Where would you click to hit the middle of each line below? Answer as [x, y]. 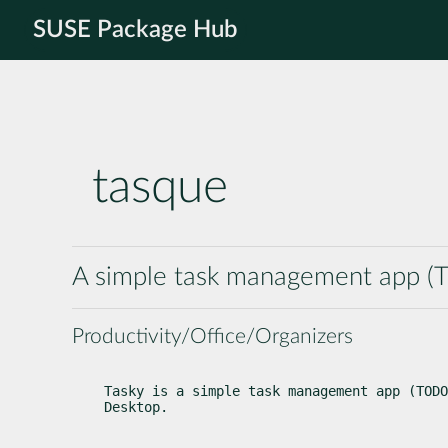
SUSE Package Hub [135, 30]
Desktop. [136, 406]
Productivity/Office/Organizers [212, 336]
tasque [160, 187]
